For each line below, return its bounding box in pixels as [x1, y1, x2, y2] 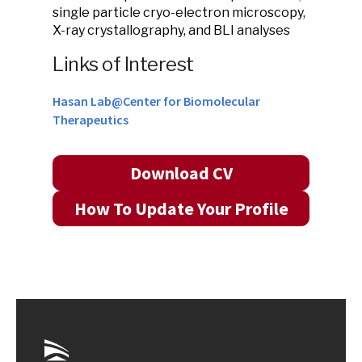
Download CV [129, 162, 233, 184]
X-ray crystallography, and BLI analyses [53, 23, 290, 38]
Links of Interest [53, 53, 194, 76]
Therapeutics [53, 112, 128, 128]
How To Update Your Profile [74, 197, 288, 220]
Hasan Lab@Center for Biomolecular [53, 93, 260, 109]
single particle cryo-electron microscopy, [53, 5, 305, 20]
